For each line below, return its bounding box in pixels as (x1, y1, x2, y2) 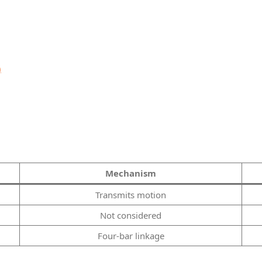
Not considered (100, 209, 161, 221)
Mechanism (105, 167, 156, 179)
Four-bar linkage (97, 229, 164, 242)
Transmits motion (95, 188, 166, 201)
